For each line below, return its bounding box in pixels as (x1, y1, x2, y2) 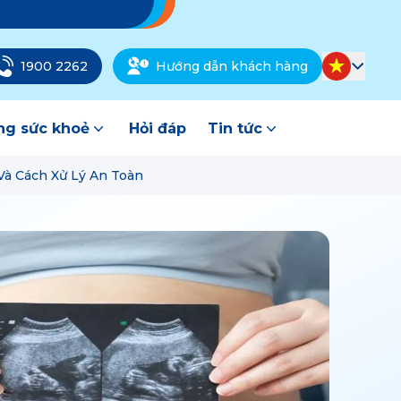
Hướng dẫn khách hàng (156, 57, 308, 74)
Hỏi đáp (129, 120, 186, 137)
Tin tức (208, 120, 262, 137)
